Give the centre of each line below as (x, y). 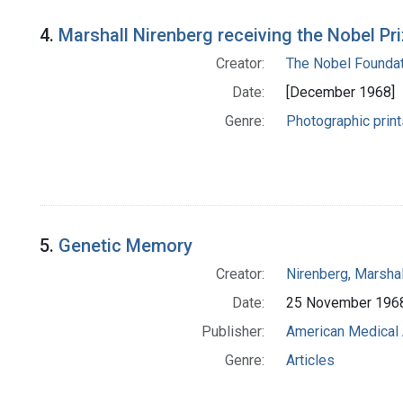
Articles (310, 360)
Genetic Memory (125, 245)
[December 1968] (340, 93)
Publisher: (233, 331)
